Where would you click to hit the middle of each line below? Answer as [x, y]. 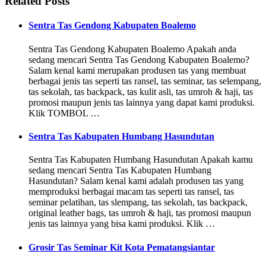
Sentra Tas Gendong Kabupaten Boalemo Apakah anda [132, 49]
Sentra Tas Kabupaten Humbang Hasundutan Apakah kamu [141, 160]
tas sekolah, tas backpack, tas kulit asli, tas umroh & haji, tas [141, 91]
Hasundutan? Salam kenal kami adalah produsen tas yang [136, 181]
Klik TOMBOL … [64, 113]
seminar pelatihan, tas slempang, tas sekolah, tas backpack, [138, 202]
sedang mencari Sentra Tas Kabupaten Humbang [120, 170]
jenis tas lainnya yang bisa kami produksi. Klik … [122, 224]
